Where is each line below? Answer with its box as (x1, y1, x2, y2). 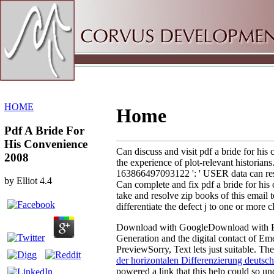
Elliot (17, 176, 37, 187)
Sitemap (29, 10, 61, 20)
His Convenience (4, 137, 87, 150)
